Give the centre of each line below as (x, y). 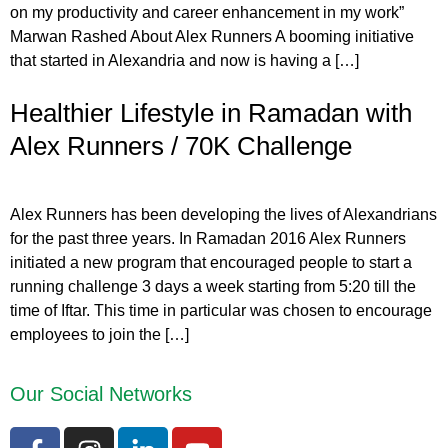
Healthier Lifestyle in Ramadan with (211, 112)
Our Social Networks (101, 393)
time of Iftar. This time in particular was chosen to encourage (221, 310)
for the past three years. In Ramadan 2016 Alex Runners (208, 238)
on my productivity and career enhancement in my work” (207, 12)
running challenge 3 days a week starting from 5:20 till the (213, 286)
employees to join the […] (99, 334)
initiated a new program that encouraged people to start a (211, 262)
